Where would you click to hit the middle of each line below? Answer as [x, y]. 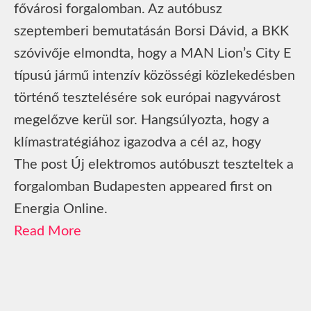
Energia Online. [61, 209]
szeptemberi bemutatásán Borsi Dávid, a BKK [151, 31]
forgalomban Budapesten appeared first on [143, 186]
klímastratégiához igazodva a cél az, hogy [137, 142]
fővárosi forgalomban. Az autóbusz [118, 9]
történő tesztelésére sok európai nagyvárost [147, 98]
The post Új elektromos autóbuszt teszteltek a [154, 164]
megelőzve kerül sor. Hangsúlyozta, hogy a [142, 120]
